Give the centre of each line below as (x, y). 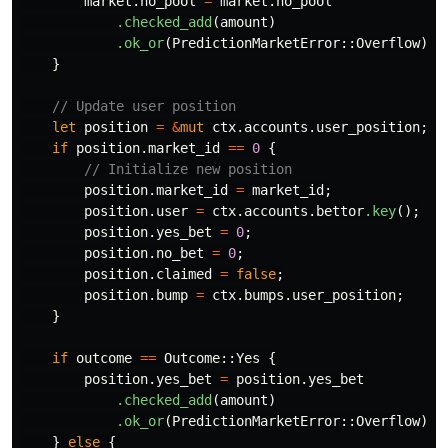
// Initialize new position (188, 169)
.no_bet (176, 253)
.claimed (180, 274)
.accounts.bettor (300, 211)
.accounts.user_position (328, 127)
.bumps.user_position (316, 295)
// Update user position (144, 106)
